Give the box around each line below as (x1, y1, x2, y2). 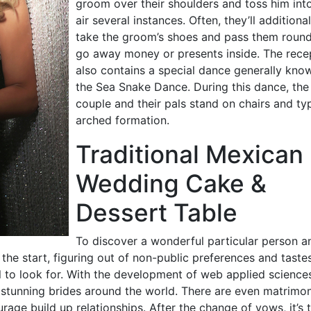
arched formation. (76, 112, 169, 127)
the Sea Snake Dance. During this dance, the (76, 79, 309, 94)
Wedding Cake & (76, 168, 267, 198)
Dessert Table (76, 197, 237, 227)
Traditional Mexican (76, 139, 303, 169)
